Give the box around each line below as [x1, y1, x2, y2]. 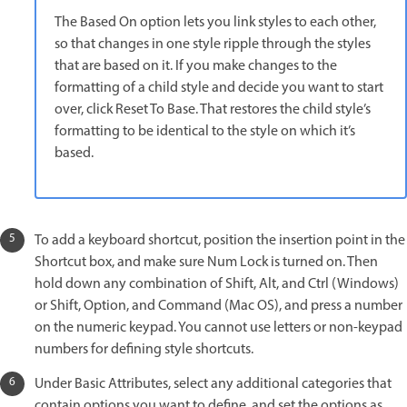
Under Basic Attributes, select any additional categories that [35, 373, 392, 396]
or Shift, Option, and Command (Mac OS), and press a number [35, 295, 402, 318]
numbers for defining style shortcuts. [35, 339, 253, 362]
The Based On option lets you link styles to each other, [55, 12, 376, 35]
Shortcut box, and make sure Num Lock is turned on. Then [35, 252, 378, 274]
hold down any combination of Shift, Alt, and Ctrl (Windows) [35, 273, 399, 296]
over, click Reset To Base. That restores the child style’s [55, 99, 371, 122]
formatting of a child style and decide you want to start [55, 77, 383, 100]
